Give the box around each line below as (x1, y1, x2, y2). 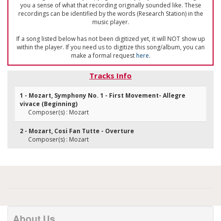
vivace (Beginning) (20, 100, 77, 108)
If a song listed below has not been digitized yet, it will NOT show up (16, 35, 205, 43)
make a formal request (71, 51, 136, 60)
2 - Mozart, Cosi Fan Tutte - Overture (20, 127, 134, 135)
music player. (92, 18, 129, 26)
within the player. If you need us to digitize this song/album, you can (16, 43, 205, 51)
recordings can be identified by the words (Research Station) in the (18, 9, 203, 18)
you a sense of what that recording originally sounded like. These (20, 1, 201, 9)
